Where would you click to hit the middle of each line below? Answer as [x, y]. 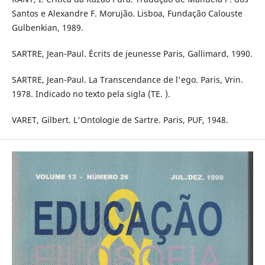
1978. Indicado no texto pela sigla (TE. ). [91, 94]
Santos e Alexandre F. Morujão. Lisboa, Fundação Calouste [127, 14]
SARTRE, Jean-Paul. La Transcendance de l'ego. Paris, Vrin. [127, 80]
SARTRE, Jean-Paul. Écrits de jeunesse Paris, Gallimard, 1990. [132, 54]
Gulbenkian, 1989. [47, 28]
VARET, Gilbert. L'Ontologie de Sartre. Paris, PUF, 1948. [120, 120]
